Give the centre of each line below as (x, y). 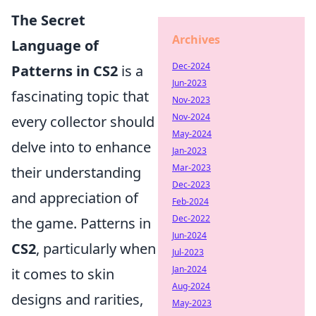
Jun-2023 (189, 83)
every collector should (83, 122)
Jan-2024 (189, 269)
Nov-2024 (191, 117)
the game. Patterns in (81, 224)
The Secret (48, 20)
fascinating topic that (80, 97)
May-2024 (192, 134)
